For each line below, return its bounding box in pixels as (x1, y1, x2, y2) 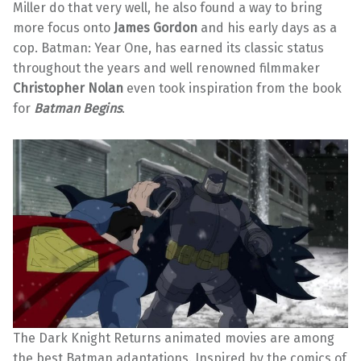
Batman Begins (34, 100, 122, 116)
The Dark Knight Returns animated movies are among (13, 330, 334, 346)
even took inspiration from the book (123, 80, 342, 96)
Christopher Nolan (13, 80, 123, 96)
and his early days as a (197, 19, 337, 35)
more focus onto (13, 19, 114, 35)
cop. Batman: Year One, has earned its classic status (13, 39, 324, 56)
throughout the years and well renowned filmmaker (13, 60, 320, 76)
